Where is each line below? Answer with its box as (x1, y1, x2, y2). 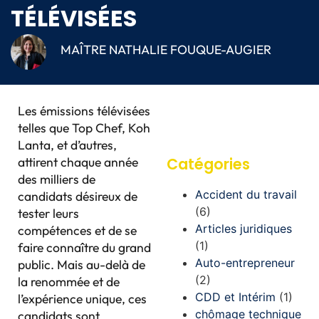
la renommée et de (18, 273, 120, 290)
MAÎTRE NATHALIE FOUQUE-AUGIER (61, 41, 271, 58)
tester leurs (18, 205, 79, 221)
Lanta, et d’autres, (18, 137, 117, 153)
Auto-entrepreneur (195, 256, 295, 270)
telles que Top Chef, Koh (18, 120, 150, 136)
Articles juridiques (195, 221, 292, 236)
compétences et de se (18, 222, 137, 239)
